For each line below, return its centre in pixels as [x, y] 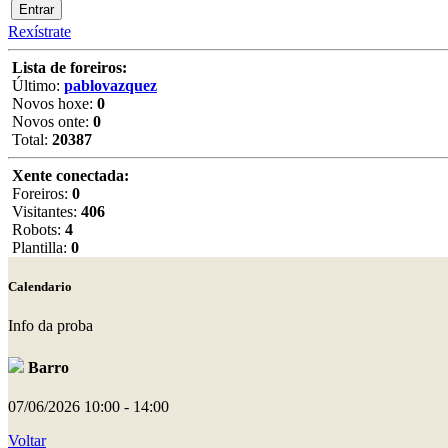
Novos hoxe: [52, 103]
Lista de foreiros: [69, 67]
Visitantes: [44, 211]
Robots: [36, 229]
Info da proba [50, 326]
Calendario [40, 287]
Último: [36, 85]
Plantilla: [39, 247]
